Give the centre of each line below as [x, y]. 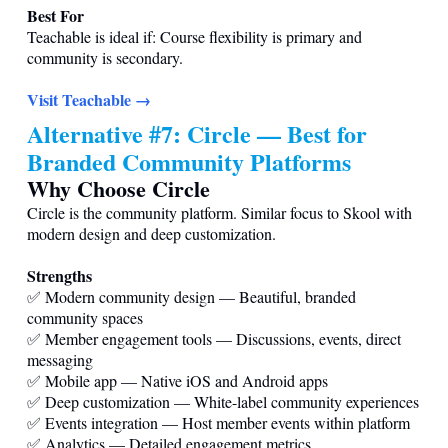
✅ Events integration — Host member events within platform [218, 422]
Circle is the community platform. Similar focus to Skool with [219, 212]
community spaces [85, 317]
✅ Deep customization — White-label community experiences [223, 401]
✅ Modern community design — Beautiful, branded [191, 296]
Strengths [59, 275]
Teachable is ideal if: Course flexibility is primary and [194, 36]
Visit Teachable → [89, 99]
